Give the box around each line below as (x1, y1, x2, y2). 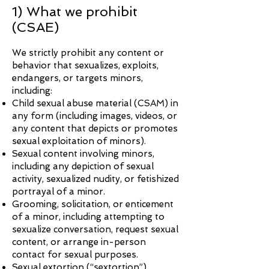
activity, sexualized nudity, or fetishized (12, 174, 179, 184)
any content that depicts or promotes (12, 123, 178, 134)
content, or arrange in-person (12, 237, 146, 247)
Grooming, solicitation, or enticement (12, 199, 174, 210)
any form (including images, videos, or (12, 110, 177, 121)
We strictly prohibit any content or (12, 47, 164, 58)
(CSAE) (12, 19, 59, 35)
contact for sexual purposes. (12, 249, 138, 260)
